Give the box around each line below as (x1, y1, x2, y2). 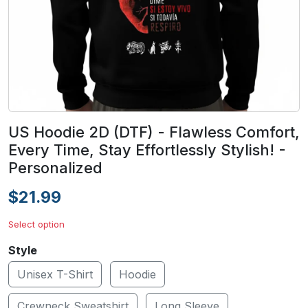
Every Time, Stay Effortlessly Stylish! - (8, 141, 286, 159)
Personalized (8, 159, 102, 177)
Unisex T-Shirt (17, 267, 93, 281)
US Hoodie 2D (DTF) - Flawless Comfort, (8, 123, 300, 141)
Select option (8, 219, 65, 230)
